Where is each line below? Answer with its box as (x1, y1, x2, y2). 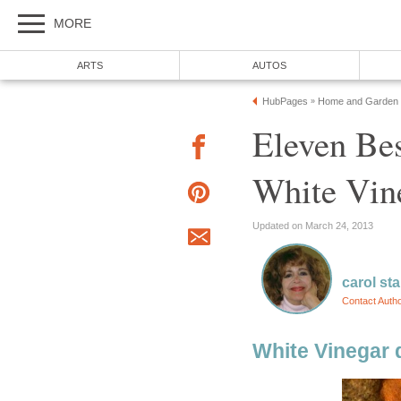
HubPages (262, 96, 308, 107)
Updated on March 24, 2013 (252, 219, 373, 231)
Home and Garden (318, 96, 398, 107)
